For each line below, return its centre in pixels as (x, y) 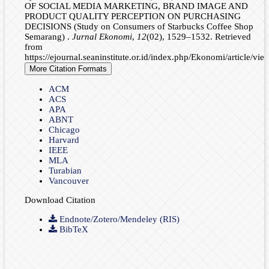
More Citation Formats (68, 69)
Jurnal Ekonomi (102, 37)
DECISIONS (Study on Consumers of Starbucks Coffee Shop (139, 27)
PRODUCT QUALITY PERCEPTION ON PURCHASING (132, 17)
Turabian (65, 171)
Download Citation (60, 200)
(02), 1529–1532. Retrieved (198, 37)
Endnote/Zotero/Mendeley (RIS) (118, 219)
